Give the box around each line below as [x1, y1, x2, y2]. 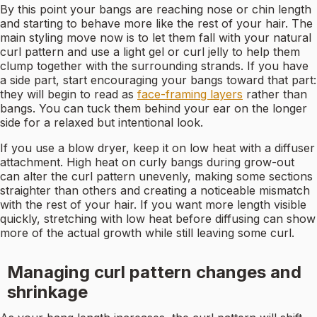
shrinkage [6, 282, 88, 303]
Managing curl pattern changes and [6, 262, 301, 283]
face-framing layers [137, 87, 243, 102]
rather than [243, 87, 307, 102]
